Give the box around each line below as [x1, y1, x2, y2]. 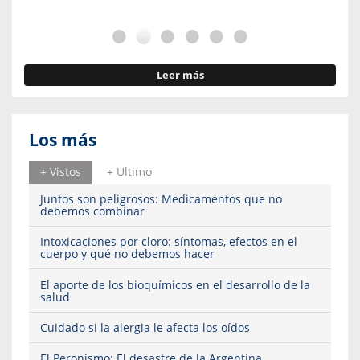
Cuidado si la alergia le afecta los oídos [40, 319, 250, 335]
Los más [29, 129, 96, 152]
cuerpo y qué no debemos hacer [40, 246, 215, 262]
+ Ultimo [107, 164, 152, 180]
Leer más [156, 68, 204, 83]
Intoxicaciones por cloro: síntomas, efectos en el [40, 234, 297, 250]
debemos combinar [40, 202, 145, 219]
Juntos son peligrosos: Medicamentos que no [40, 190, 282, 207]
